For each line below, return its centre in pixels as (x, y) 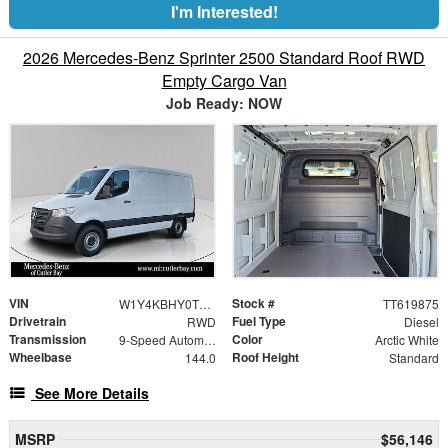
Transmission (47, 338)
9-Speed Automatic (209, 339)
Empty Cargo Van (224, 80)
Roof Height (265, 356)
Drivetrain (37, 320)
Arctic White (406, 339)
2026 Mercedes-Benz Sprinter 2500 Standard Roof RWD (224, 57)
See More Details (92, 392)
